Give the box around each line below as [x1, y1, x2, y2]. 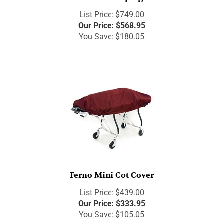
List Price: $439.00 [79, 183, 144, 193]
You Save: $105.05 [79, 205, 144, 215]
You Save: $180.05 [79, 27, 144, 37]
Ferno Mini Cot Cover [69, 166, 154, 176]
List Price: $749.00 [79, 5, 144, 15]
